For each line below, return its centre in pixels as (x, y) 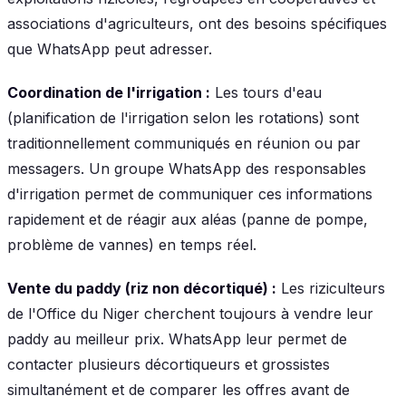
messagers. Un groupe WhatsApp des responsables (187, 168)
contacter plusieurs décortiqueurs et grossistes (169, 364)
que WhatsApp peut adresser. (110, 48)
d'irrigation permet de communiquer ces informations (190, 193)
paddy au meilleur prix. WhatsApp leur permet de (177, 338)
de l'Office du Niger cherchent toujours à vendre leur (190, 313)
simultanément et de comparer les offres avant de (179, 389)
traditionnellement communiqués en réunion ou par (184, 143)
